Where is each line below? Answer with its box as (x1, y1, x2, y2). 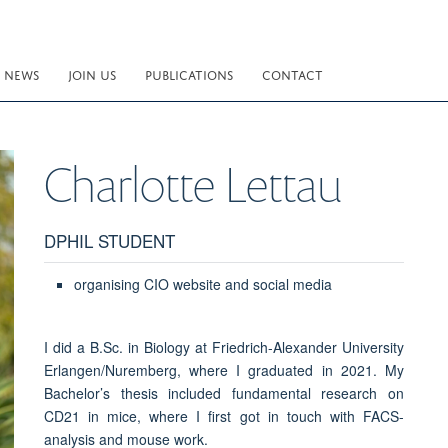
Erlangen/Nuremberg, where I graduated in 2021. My (43, 359, 404, 380)
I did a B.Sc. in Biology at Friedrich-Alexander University (43, 336, 404, 357)
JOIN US (68, 64, 116, 83)
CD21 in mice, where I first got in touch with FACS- (43, 405, 404, 426)
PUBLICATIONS (145, 64, 233, 83)
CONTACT (262, 64, 323, 83)
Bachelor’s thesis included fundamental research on (43, 382, 404, 403)
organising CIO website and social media (73, 273, 332, 294)
